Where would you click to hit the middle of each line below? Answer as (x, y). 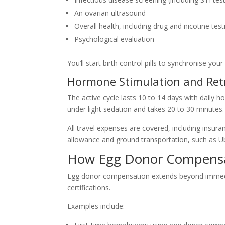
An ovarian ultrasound (110, 13)
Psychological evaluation (115, 39)
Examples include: (96, 206)
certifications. (89, 188)
